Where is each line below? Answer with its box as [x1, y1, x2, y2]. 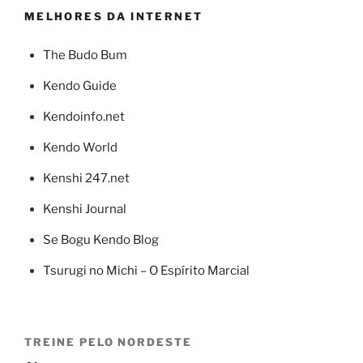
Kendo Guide [42, 78, 117, 93]
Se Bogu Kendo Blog [42, 232, 159, 247]
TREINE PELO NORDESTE [24, 335, 192, 349]
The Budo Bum [42, 47, 127, 62]
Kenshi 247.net [42, 170, 130, 186]
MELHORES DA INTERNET [24, 9, 203, 23]
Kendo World [42, 139, 117, 155]
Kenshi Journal [42, 201, 126, 216]
